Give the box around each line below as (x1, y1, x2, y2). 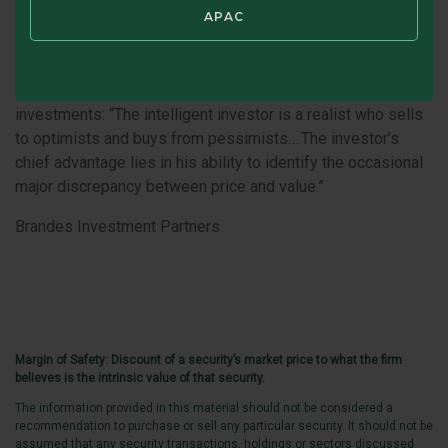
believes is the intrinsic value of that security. (15, 370, 265, 385)
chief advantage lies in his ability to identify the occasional (15, 152, 423, 172)
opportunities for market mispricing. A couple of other (15, 32, 388, 52)
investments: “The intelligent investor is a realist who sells (15, 104, 423, 124)
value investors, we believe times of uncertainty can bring (15, 8, 416, 28)
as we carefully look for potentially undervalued (15, 80, 345, 100)
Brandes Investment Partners (15, 216, 220, 236)
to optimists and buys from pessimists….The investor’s (15, 128, 399, 148)
